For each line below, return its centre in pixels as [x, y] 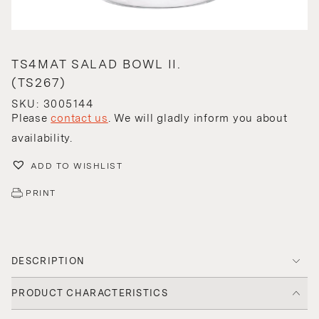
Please [31, 119]
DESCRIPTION [48, 261]
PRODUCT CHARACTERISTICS [90, 293]
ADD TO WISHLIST [76, 166]
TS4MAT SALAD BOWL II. [96, 64]
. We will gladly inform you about [198, 119]
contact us [79, 119]
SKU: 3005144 [52, 104]
